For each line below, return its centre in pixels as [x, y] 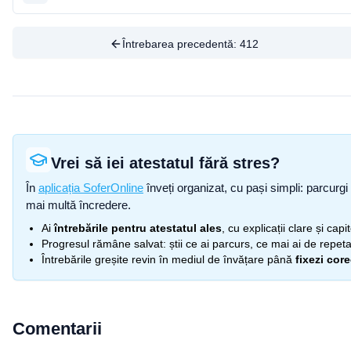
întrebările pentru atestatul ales [138, 228]
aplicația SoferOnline [91, 188]
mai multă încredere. [78, 205]
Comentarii [57, 329]
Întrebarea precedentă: [181, 44]
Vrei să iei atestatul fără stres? [165, 163]
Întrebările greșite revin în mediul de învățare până [167, 259]
